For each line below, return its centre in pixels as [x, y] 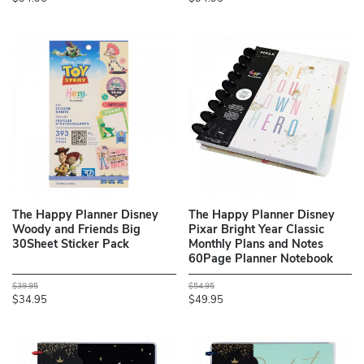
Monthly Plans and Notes [256, 245]
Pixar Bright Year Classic [256, 231]
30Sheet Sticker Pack [71, 245]
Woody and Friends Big [76, 231]
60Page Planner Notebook [260, 260]
